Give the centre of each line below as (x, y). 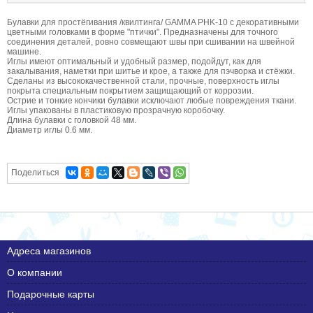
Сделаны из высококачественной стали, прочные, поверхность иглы (143, 81)
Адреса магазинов (49, 250)
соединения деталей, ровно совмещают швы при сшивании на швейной (151, 42)
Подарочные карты (51, 294)
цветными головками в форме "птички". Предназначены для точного (143, 32)
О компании (35, 272)
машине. (24, 51)
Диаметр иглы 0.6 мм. (50, 130)
